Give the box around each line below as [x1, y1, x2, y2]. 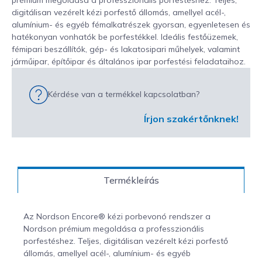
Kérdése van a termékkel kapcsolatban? [48, 88, 199, 99]
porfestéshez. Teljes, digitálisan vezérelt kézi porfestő [23, 235, 228, 246]
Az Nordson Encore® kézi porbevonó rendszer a [23, 211, 211, 222]
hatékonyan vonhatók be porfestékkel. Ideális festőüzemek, [12, 31, 238, 42]
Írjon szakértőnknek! [144, 112, 239, 125]
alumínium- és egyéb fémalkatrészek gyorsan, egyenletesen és [12, 19, 250, 30]
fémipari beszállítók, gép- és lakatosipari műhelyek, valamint [12, 43, 240, 54]
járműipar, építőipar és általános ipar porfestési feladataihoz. [12, 56, 246, 67]
